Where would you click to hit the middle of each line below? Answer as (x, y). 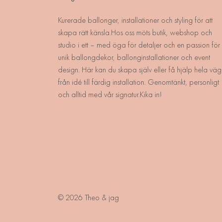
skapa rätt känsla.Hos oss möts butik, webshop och (135, 32)
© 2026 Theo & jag (88, 198)
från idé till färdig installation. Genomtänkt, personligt (139, 82)
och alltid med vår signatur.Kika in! (110, 94)
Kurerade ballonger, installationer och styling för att (135, 20)
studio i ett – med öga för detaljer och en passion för (139, 45)
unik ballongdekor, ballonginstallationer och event (134, 57)
